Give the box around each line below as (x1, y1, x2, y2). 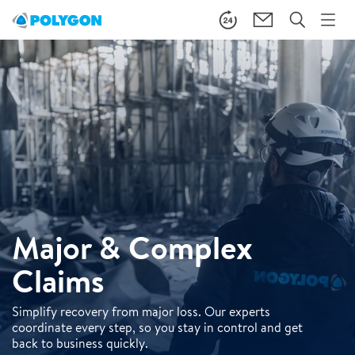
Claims (12, 259, 105, 303)
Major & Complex (12, 226, 253, 269)
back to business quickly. (12, 335, 148, 352)
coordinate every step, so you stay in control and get (12, 319, 303, 336)
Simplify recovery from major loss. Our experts (12, 303, 270, 320)
